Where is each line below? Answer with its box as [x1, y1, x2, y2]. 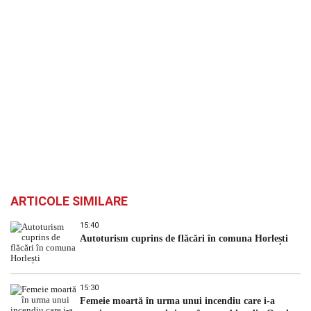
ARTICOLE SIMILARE [10, 193, 128, 208]
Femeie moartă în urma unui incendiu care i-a [80, 295, 275, 306]
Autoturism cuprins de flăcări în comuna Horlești [80, 233, 288, 244]
